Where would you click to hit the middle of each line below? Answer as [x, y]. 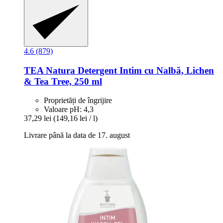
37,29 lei [38, 118]
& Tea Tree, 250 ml [63, 81]
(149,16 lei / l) [75, 118]
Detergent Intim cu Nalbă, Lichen [145, 70]
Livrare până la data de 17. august [77, 135]
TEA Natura [50, 70]
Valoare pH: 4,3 [69, 110]
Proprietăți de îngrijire [78, 101]
